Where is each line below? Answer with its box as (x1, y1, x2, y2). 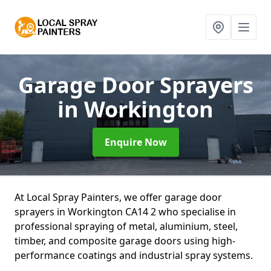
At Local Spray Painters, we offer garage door (15, 191, 222, 204)
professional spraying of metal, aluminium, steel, (15, 220, 238, 233)
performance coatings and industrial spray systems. (15, 249, 253, 262)
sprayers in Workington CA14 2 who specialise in (15, 205, 236, 218)
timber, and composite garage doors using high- (15, 234, 235, 247)
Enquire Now (104, 135, 167, 149)
